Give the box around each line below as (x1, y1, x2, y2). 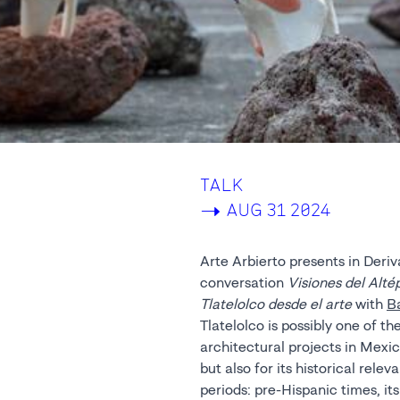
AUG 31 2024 (227, 198, 330, 220)
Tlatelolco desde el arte (200, 295, 352, 312)
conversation (200, 273, 287, 291)
